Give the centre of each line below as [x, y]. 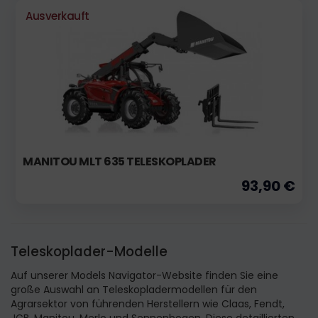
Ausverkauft [57, 16]
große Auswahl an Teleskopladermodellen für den [134, 289]
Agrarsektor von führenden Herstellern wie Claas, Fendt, [148, 303]
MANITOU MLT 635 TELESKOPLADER [120, 161]
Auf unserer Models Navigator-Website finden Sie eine [144, 275]
